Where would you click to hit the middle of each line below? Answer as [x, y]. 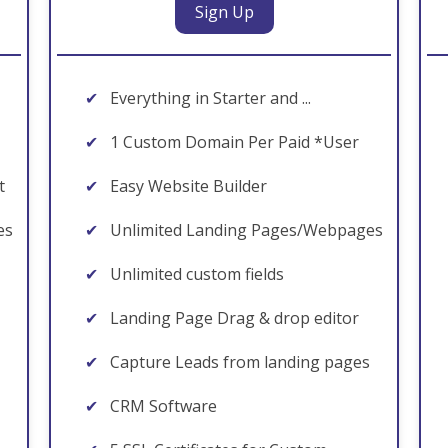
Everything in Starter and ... [208, 98]
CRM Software [161, 406]
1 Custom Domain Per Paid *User [232, 142]
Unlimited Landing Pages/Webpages [244, 230]
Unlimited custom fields [195, 274]
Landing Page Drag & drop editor [232, 318]
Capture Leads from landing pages [238, 362]
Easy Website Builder [186, 186]
